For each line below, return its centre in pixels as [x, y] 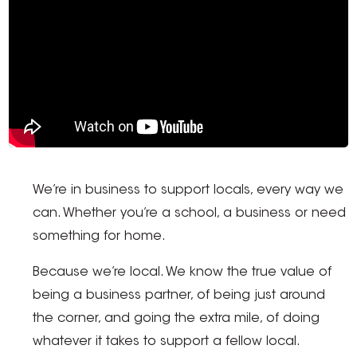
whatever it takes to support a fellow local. [166, 342]
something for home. [100, 237]
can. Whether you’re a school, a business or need [190, 214]
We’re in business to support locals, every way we [188, 191]
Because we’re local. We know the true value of [182, 273]
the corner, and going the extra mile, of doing [177, 319]
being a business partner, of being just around [179, 296]
